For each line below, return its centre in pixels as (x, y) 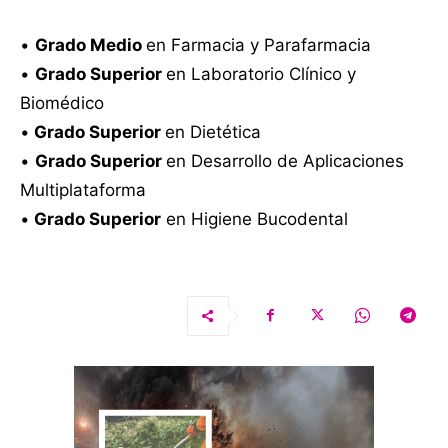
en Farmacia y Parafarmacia (258, 44)
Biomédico (62, 102)
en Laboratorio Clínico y (261, 73)
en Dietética (213, 131)
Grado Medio (90, 44)
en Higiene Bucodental (254, 218)
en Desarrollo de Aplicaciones (285, 160)
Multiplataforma (83, 189)
